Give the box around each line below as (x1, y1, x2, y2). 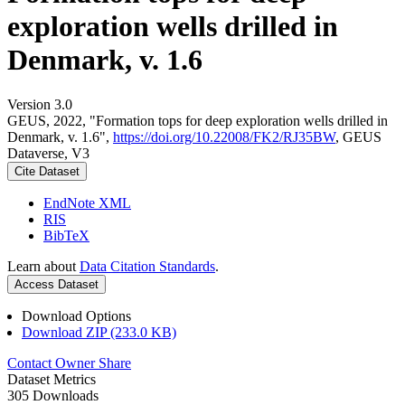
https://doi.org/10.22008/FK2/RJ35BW (113, 128, 335, 145)
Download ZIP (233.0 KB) (22, 324, 176, 340)
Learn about (7, 258, 80, 274)
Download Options (22, 307, 131, 324)
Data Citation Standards (80, 258, 215, 274)
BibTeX (43, 227, 89, 243)
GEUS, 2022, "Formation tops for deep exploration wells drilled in (7, 112, 388, 128)
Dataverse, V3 (7, 145, 89, 161)
